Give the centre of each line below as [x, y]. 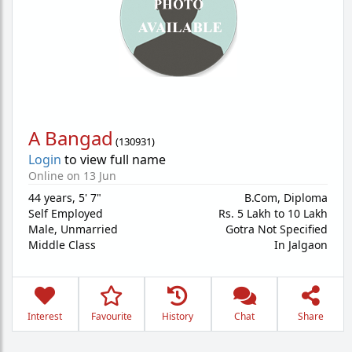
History [178, 316]
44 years [50, 198]
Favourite [111, 316]
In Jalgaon [301, 245]
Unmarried [89, 229]
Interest [45, 316]
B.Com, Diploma [286, 198]
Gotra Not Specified [277, 229]
